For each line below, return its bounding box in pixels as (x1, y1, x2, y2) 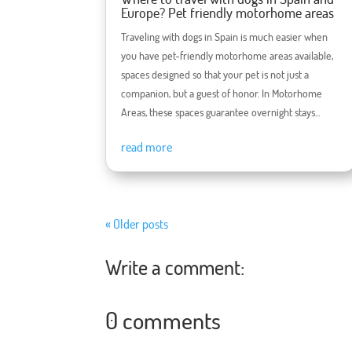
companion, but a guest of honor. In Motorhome (121, 86, 323, 101)
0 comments (105, 305, 222, 335)
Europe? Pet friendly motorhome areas (121, 4, 335, 22)
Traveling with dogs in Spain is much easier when (121, 30, 328, 44)
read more (121, 139, 173, 156)
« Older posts (105, 216, 169, 233)
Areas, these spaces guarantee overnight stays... (121, 105, 321, 119)
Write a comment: (105, 253, 245, 280)
